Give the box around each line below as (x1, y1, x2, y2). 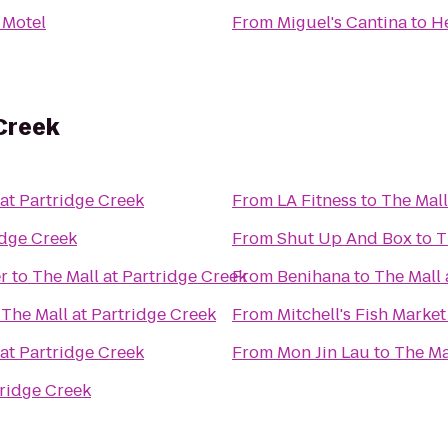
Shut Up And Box (277, 227, 412, 250)
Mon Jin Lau (277, 341, 370, 364)
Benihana (277, 265, 350, 288)
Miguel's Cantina (277, 11, 407, 34)
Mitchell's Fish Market (277, 303, 446, 326)
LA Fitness (277, 189, 357, 212)
